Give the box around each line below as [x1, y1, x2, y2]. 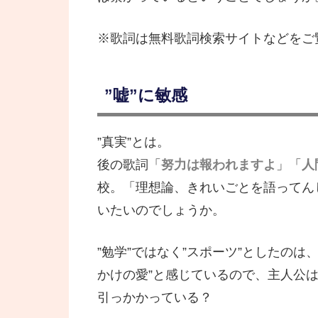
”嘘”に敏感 [104, 85, 187, 104]
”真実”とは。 [97, 134, 170, 149]
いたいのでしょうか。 [97, 202, 225, 217]
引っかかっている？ [97, 290, 212, 305]
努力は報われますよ [161, 157, 276, 172]
